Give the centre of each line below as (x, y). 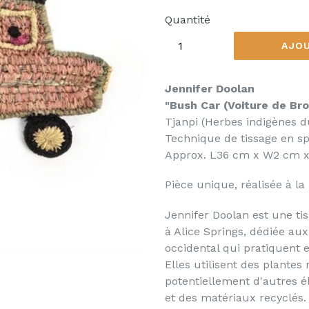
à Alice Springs (204, 231)
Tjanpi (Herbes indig (218, 122)
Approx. (187, 155)
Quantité (188, 20)
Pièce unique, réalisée (225, 185)
